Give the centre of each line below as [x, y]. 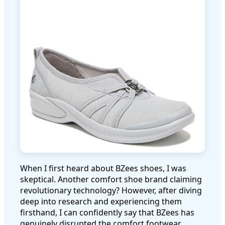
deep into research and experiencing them [101, 201]
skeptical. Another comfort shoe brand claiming [111, 179]
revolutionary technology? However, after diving [111, 190]
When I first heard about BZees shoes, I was [103, 168]
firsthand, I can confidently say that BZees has [107, 212]
